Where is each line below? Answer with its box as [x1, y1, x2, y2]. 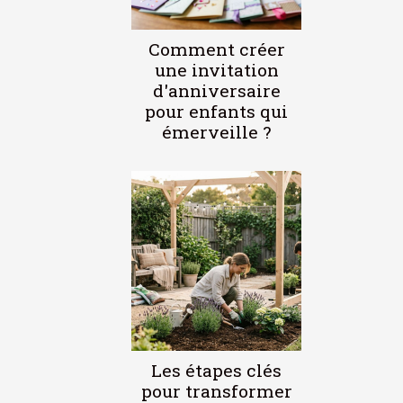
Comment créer [148, 37, 285, 60]
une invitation [154, 58, 279, 81]
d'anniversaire [152, 78, 281, 102]
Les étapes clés [151, 358, 282, 381]
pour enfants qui [145, 99, 288, 122]
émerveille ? [162, 120, 271, 143]
